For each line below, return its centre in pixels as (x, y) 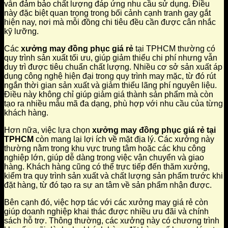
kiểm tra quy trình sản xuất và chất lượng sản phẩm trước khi (113, 176)
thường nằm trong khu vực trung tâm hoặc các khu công (105, 149)
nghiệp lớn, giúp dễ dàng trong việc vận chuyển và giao (104, 158)
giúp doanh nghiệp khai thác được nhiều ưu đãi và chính (106, 212)
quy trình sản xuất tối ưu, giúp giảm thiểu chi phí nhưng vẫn (111, 58)
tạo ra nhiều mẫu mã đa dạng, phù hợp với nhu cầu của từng (113, 104)
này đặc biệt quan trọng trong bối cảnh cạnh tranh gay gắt (107, 13)
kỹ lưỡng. (21, 32)
